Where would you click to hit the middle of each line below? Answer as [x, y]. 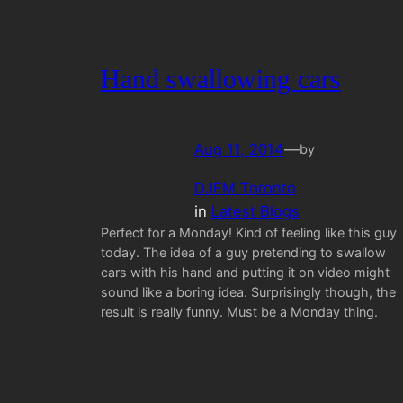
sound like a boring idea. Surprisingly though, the [248, 291]
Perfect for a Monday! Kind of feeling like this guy [249, 232]
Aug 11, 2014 [239, 149]
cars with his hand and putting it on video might [245, 272]
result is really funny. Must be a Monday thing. [239, 311]
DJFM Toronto [245, 188]
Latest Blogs [255, 211]
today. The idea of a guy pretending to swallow [243, 252]
